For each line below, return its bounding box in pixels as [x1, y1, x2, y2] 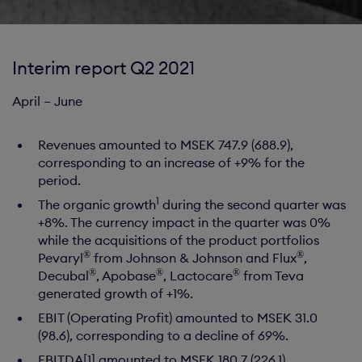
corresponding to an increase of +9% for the [38, 154, 305, 170]
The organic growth [38, 196, 156, 213]
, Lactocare [163, 267, 233, 284]
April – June [12, 93, 82, 109]
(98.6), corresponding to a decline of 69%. [38, 327, 288, 343]
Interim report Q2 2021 [12, 57, 195, 79]
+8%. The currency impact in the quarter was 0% [38, 214, 330, 230]
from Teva [240, 267, 304, 284]
